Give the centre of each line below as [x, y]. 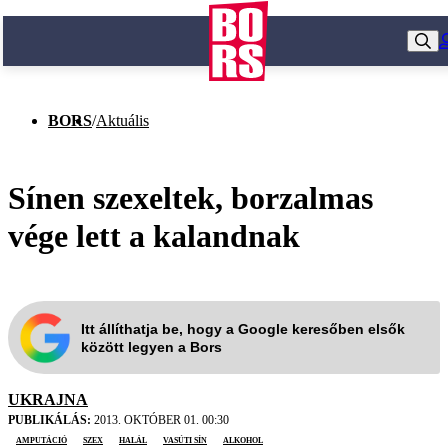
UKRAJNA [48, 400]
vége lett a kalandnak [154, 235]
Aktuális [122, 120]
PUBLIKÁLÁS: [49, 420]
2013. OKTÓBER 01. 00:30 [160, 420]
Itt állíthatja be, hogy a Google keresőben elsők [243, 328]
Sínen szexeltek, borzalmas [190, 197]
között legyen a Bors [151, 346]
